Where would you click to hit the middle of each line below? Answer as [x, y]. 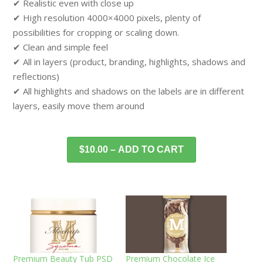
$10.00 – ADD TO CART [131, 149]
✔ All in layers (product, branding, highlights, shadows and [129, 61]
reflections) [36, 76]
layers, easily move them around [79, 105]
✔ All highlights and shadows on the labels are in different [129, 91]
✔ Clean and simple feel [61, 47]
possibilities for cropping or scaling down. [96, 32]
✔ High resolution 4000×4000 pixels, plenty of [107, 17]
